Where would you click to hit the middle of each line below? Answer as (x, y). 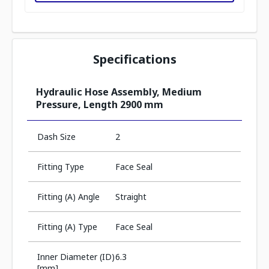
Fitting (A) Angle (68, 197)
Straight (131, 197)
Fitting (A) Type (67, 227)
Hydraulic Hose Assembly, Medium (119, 92)
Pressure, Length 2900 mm (100, 104)
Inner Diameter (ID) (76, 257)
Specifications (134, 59)
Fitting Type (61, 167)
